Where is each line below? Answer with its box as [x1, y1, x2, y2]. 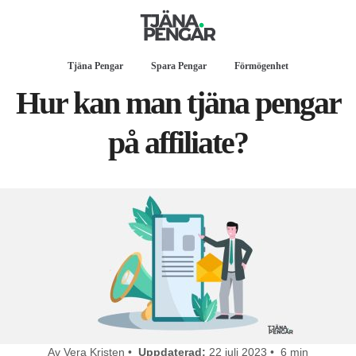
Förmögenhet [234, 60, 288, 72]
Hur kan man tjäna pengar [15, 85, 341, 121]
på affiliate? [108, 125, 248, 161]
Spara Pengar [151, 60, 207, 72]
